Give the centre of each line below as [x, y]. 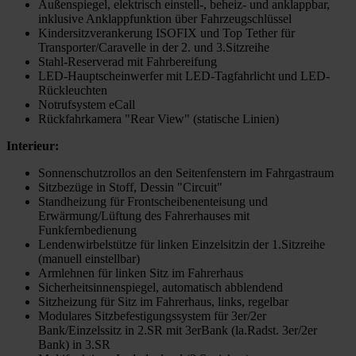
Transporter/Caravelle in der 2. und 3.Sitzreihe [154, 48]
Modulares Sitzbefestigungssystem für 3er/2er [152, 316]
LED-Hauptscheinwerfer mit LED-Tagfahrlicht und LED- [184, 76]
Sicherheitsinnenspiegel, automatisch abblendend [161, 288]
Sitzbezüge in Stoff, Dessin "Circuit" [130, 188]
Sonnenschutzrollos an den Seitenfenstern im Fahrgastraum [186, 173]
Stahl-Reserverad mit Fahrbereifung [128, 62]
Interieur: [33, 146]
